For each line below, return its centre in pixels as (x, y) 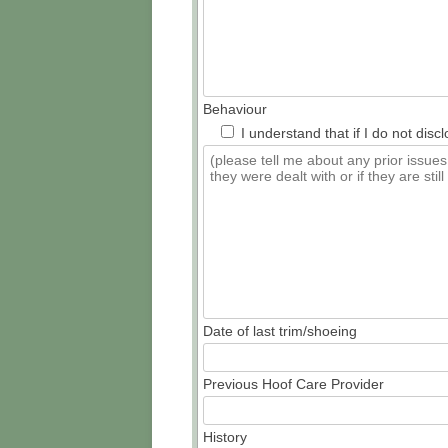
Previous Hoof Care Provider (293, 383)
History (225, 436)
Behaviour (235, 108)
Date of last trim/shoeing (280, 330)
